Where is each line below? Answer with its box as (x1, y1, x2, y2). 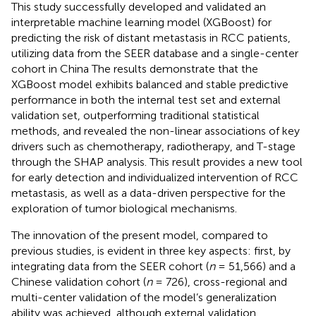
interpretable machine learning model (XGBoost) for (11, 15, 272, 29)
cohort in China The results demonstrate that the (11, 61, 258, 75)
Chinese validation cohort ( (11, 274, 146, 288)
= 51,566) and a (215, 259, 296, 273)
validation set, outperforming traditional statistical (11, 108, 260, 122)
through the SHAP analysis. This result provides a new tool (11, 154, 303, 169)
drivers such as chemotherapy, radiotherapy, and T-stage (11, 139, 296, 153)
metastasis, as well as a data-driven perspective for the (11, 186, 286, 200)
